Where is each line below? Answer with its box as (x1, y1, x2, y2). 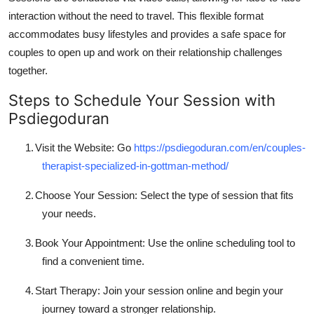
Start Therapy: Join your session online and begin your (35, 284, 283, 296)
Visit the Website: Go (35, 141, 134, 153)
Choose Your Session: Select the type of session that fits (35, 189, 294, 201)
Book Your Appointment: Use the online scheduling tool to (35, 236, 295, 249)
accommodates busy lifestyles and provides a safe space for (8, 27, 286, 40)
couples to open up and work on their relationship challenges (8, 46, 282, 58)
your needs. (42, 207, 96, 219)
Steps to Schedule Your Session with (8, 90, 275, 109)
